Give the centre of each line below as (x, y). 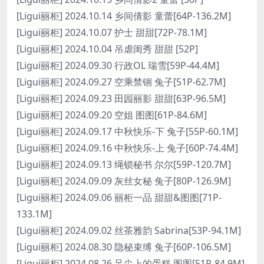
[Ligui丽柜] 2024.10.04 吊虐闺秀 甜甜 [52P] (107, 49)
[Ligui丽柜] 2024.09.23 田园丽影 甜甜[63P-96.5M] (121, 98)
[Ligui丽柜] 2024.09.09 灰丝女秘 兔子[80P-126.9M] (124, 181)
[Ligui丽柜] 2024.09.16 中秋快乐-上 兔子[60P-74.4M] (127, 148)
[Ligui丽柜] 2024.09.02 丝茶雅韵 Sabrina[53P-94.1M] (129, 230)
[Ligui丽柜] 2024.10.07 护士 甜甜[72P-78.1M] (112, 32)
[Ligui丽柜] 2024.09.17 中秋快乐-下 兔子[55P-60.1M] (127, 131)
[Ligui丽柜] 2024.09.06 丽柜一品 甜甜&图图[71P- (119, 197)
